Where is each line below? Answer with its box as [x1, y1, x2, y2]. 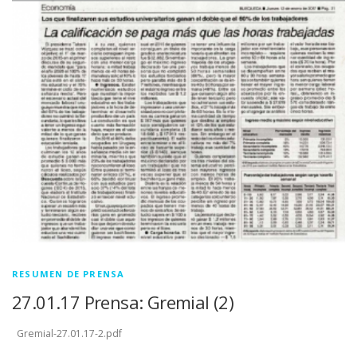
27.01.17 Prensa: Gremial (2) [12, 290, 234, 315]
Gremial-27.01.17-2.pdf [12, 327, 122, 341]
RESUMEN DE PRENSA [12, 268, 125, 280]
